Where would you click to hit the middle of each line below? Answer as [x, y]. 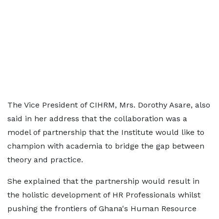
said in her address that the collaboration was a [97, 119]
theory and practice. [45, 160]
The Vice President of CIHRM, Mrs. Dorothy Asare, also [109, 105]
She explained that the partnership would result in [103, 181]
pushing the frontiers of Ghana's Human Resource [102, 208]
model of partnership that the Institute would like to [106, 132]
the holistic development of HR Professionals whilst [104, 195]
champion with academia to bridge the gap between [106, 146]
